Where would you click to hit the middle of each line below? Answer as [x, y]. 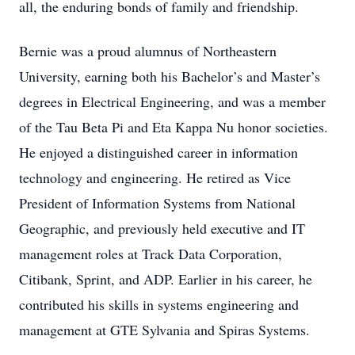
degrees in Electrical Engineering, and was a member [172, 101]
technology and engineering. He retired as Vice [155, 177]
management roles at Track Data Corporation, [151, 254]
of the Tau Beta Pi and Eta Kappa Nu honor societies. [174, 127]
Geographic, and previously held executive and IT [162, 228]
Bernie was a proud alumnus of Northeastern [148, 51]
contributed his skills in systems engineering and [159, 304]
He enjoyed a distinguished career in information [158, 152]
